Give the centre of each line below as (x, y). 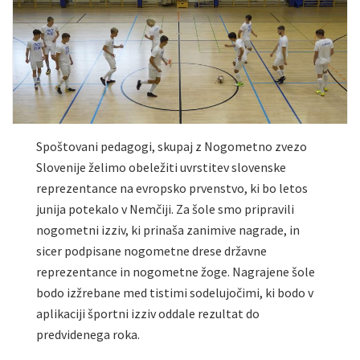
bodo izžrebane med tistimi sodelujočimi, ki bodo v (175, 292)
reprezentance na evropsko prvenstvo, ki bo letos (172, 188)
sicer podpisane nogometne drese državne (151, 250)
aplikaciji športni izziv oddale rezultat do (148, 313)
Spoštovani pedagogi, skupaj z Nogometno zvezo (172, 146)
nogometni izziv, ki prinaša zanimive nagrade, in (168, 229)
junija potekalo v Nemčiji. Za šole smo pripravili (165, 209)
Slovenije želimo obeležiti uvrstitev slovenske (161, 167)
